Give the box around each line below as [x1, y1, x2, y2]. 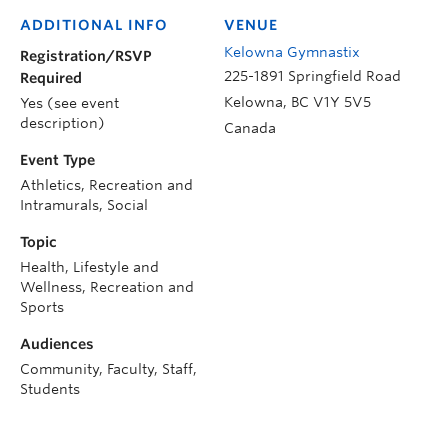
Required [20, 69, 82, 86]
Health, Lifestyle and [20, 258, 159, 275]
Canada [224, 119, 276, 136]
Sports [20, 298, 64, 315]
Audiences [20, 335, 94, 352]
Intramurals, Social [20, 196, 148, 213]
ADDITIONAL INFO [20, 16, 168, 33]
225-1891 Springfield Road [224, 67, 401, 84]
